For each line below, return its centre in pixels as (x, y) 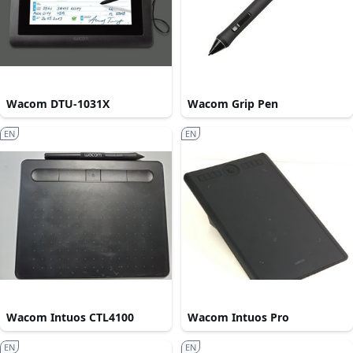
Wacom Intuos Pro (238, 318)
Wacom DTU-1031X (58, 104)
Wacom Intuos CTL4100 (70, 318)
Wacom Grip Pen (233, 104)
